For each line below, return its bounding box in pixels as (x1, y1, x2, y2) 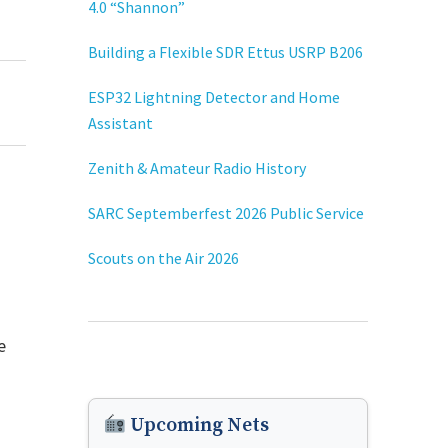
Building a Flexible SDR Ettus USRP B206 (88, 41, 363, 62)
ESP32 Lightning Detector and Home (88, 86, 340, 107)
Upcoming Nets (125, 412, 269, 437)
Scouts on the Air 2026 (88, 247, 239, 268)
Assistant (88, 112, 153, 133)
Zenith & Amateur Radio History (88, 157, 306, 178)
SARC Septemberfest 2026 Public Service (88, 202, 364, 223)
